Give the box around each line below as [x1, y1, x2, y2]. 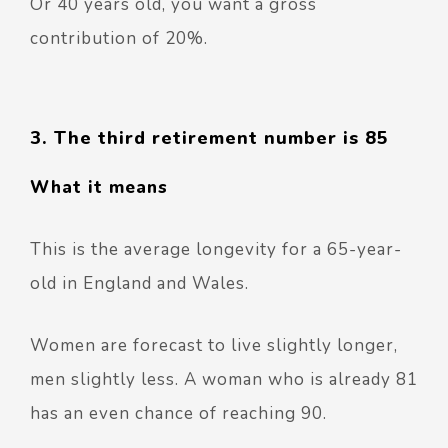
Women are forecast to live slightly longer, [30, 334, 398, 358]
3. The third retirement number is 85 [30, 126, 389, 151]
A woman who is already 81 [184, 368, 418, 392]
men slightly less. [30, 368, 184, 392]
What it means [30, 176, 168, 200]
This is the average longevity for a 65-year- [30, 238, 402, 262]
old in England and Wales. [30, 272, 254, 296]
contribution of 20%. [30, 27, 213, 51]
